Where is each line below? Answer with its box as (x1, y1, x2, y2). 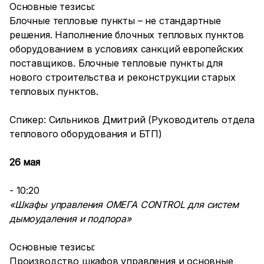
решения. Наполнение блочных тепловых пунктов (9, 29, 245, 41)
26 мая (9, 156, 40, 168)
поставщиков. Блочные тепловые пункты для (9, 57, 223, 69)
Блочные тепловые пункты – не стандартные (9, 15, 221, 27)
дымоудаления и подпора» (9, 213, 131, 225)
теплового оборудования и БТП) (9, 128, 162, 140)
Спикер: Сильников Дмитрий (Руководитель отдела (9, 114, 255, 126)
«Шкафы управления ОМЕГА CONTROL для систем (9, 199, 239, 210)
